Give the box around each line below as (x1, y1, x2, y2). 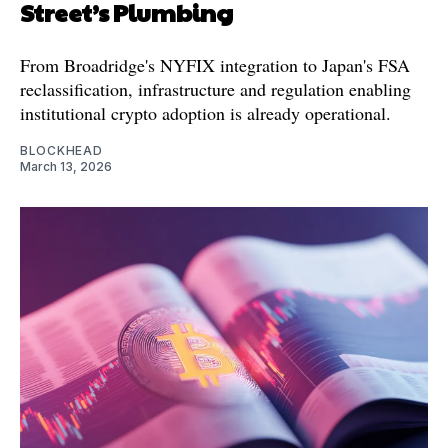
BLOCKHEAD (20, 142, 103, 158)
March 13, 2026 (20, 158, 112, 174)
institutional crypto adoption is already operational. (20, 100, 391, 125)
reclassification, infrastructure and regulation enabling (20, 76, 411, 101)
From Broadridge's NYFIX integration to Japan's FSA (20, 52, 410, 77)
